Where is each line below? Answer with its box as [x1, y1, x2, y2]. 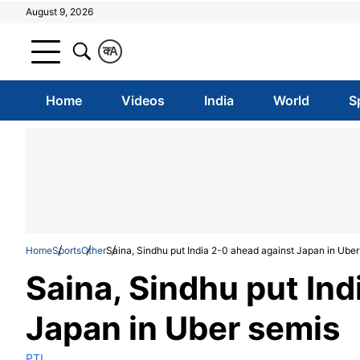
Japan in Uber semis [26, 309, 340, 348]
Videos [121, 92, 165, 108]
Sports [52, 244, 81, 256]
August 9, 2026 [26, 6, 93, 18]
